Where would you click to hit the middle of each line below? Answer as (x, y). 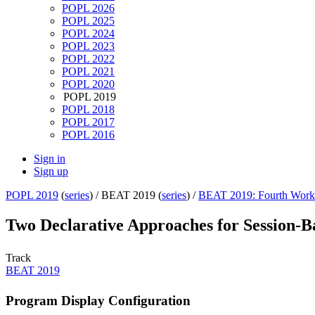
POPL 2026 (88, 8)
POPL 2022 (88, 59)
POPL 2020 (88, 84)
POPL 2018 (88, 110)
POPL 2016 (88, 135)
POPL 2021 (88, 72)
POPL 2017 (88, 122)
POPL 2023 (88, 46)
